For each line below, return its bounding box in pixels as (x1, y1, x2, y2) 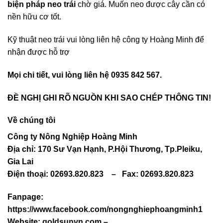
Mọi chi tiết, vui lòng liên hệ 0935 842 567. (7, 70, 162, 79)
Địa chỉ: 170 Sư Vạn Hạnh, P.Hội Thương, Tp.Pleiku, (7, 145, 202, 154)
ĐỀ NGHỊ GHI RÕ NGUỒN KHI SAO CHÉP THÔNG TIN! (7, 93, 211, 102)
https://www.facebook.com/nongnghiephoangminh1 (7, 205, 203, 214)
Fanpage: (7, 193, 43, 202)
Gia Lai (7, 157, 33, 166)
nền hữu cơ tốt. (7, 12, 61, 21)
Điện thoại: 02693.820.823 (7, 170, 111, 179)
